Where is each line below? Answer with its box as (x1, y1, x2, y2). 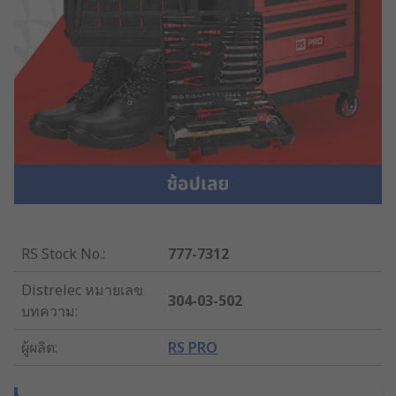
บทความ (21, 301, 75, 321)
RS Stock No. (21, 243, 103, 263)
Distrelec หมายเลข (21, 279, 143, 300)
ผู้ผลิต (21, 337, 55, 357)
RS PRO (168, 337, 218, 357)
